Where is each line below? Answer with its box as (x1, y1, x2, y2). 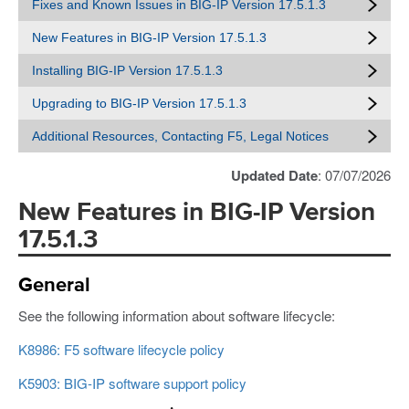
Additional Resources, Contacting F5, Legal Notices (32, 129, 329, 143)
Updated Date (231, 165, 318, 185)
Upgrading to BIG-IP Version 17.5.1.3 (32, 96, 246, 110)
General (18, 275, 90, 296)
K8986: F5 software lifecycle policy (18, 339, 225, 359)
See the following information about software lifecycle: (18, 305, 335, 325)
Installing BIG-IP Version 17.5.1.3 (32, 63, 223, 78)
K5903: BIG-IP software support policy (18, 372, 246, 393)
